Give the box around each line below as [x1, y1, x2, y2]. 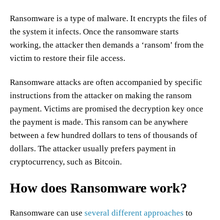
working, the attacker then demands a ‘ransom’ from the [10, 40, 204, 50]
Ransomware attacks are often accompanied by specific [10, 78, 202, 87]
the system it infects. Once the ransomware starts [10, 27, 179, 36]
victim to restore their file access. [10, 54, 127, 63]
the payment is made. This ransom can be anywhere [10, 117, 188, 127]
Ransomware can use [10, 208, 84, 218]
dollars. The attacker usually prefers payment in [10, 144, 176, 153]
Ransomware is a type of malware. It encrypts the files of [10, 14, 207, 23]
